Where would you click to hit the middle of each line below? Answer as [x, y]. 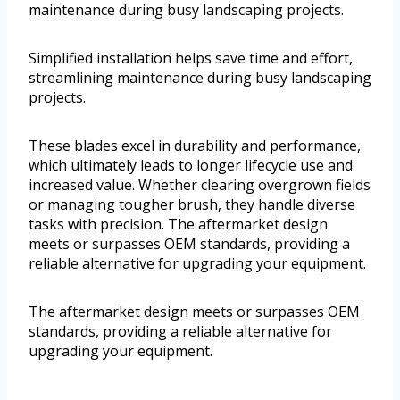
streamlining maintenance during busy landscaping [200, 77]
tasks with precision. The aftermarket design [178, 224]
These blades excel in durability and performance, [195, 145]
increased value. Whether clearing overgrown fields [200, 184]
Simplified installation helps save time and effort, [191, 58]
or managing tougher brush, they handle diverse [192, 204]
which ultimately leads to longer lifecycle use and [191, 165]
